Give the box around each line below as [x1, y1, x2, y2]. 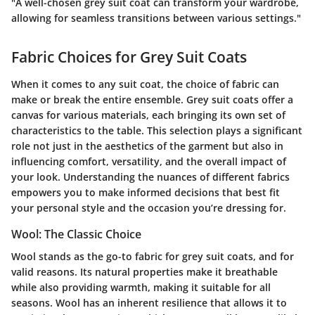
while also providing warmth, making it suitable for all [11, 280, 271, 294]
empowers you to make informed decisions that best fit [11, 185, 280, 199]
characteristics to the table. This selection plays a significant [11, 123, 302, 137]
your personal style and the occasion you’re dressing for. [11, 200, 286, 214]
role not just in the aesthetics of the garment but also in [11, 139, 283, 153]
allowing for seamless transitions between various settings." [11, 11, 301, 25]
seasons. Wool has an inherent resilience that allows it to [11, 295, 287, 309]
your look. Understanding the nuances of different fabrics [11, 169, 290, 184]
